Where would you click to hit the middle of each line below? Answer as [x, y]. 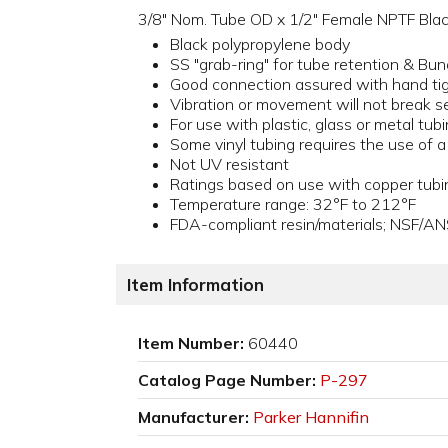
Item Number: [191, 343]
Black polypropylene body [260, 44]
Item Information [195, 285]
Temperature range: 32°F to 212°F [293, 204]
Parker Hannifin [311, 417]
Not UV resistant [229, 164]
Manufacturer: [193, 417]
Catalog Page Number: [227, 380]
